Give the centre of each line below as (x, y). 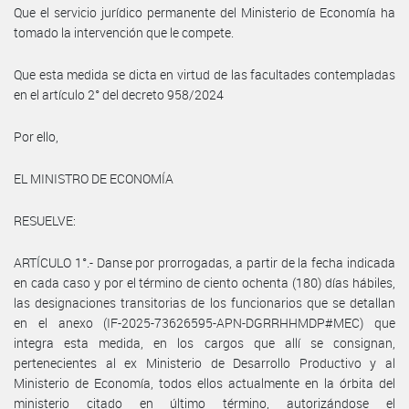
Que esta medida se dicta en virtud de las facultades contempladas (204, 74)
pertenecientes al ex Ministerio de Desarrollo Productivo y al (204, 362)
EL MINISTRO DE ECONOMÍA (94, 178)
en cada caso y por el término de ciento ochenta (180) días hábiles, (204, 282)
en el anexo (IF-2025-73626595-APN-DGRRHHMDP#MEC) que (204, 322)
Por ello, (36, 136)
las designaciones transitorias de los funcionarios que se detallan (204, 302)
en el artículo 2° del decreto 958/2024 (119, 94)
